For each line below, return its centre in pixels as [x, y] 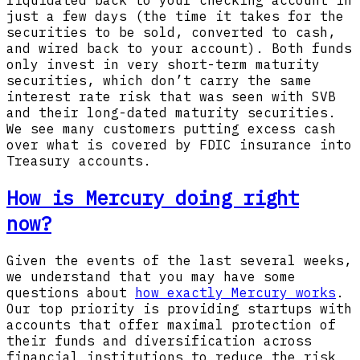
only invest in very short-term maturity [163, 65]
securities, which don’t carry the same [159, 81]
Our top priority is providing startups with [179, 308]
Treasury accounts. [79, 161]
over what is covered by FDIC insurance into [179, 145]
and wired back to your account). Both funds [179, 49]
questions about [71, 292]
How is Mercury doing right [153, 197]
